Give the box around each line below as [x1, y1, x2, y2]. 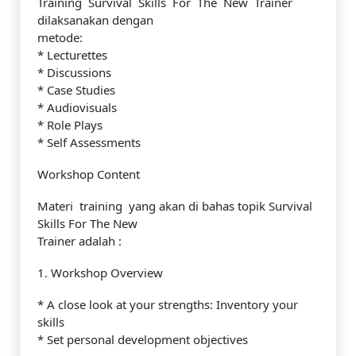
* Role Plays [37, 117, 103, 133]
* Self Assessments [37, 134, 141, 150]
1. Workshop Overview [37, 265, 163, 281]
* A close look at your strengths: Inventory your [37, 296, 298, 312]
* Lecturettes [37, 47, 107, 63]
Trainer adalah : [37, 233, 122, 249]
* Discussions [37, 64, 111, 80]
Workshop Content [37, 166, 140, 182]
